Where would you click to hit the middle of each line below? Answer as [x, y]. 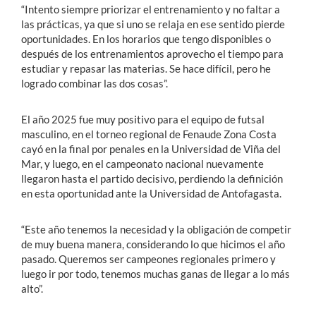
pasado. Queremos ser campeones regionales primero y [148, 259]
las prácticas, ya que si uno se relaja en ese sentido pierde [153, 24]
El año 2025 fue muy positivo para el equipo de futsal [143, 119]
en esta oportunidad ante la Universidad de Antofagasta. [151, 193]
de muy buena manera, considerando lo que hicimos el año [153, 244]
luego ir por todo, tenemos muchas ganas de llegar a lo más [156, 273]
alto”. [32, 288]
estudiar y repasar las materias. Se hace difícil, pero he [146, 68]
